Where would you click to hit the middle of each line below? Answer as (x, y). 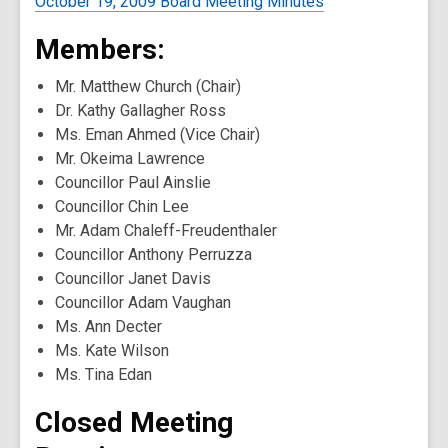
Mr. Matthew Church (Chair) (148, 86)
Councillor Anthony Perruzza (153, 254)
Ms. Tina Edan (103, 374)
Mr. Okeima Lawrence (130, 158)
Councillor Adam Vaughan (143, 302)
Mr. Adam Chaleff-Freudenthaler (166, 230)
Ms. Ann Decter (108, 326)
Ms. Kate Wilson (112, 350)
